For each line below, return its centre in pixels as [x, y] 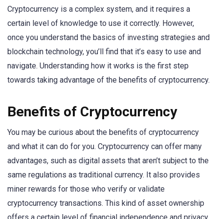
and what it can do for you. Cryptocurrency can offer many [105, 146]
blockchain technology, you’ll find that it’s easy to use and [104, 52]
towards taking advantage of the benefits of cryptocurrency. [109, 80]
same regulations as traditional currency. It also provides [104, 175]
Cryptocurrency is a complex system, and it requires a [99, 9]
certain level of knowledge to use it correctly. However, [101, 23]
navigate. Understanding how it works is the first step [98, 66]
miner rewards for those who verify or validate [86, 189]
